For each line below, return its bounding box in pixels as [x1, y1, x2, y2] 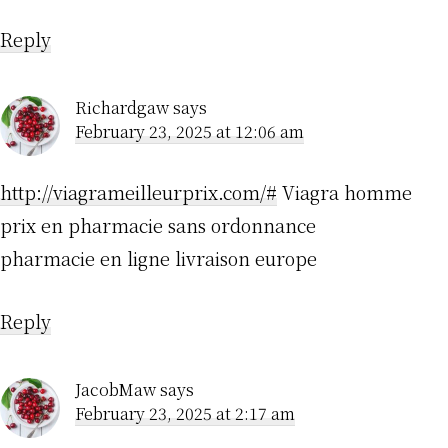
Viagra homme [277, 179, 412, 206]
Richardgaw [75, 96, 169, 120]
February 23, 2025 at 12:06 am [75, 120, 304, 144]
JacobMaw [75, 378, 156, 402]
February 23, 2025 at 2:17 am [75, 402, 295, 426]
